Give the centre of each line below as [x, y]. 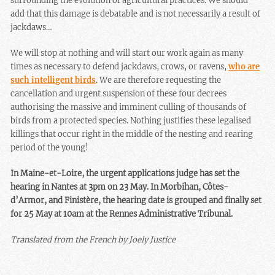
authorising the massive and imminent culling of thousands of [129, 107]
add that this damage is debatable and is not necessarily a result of [136, 14]
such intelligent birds [53, 80]
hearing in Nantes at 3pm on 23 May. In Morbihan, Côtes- [120, 187]
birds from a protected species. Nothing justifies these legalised [131, 121]
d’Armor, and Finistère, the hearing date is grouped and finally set [136, 201]
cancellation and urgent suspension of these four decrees [119, 94]
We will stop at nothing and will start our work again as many [127, 53]
